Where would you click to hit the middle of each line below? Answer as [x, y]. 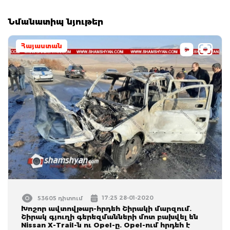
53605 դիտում [60, 198]
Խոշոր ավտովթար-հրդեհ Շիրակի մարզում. [106, 208]
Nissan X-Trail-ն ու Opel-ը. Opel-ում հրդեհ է [106, 225]
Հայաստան [42, 46]
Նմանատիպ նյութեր [55, 22]
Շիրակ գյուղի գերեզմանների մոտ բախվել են [110, 216]
